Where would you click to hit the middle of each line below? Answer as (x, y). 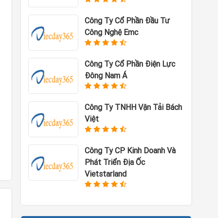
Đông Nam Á (106, 75)
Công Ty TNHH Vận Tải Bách (133, 107)
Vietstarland (105, 174)
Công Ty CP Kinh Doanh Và (130, 150)
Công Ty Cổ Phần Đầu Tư (127, 20)
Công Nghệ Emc (111, 32)
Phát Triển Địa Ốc (115, 162)
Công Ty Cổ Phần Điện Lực (130, 64)
